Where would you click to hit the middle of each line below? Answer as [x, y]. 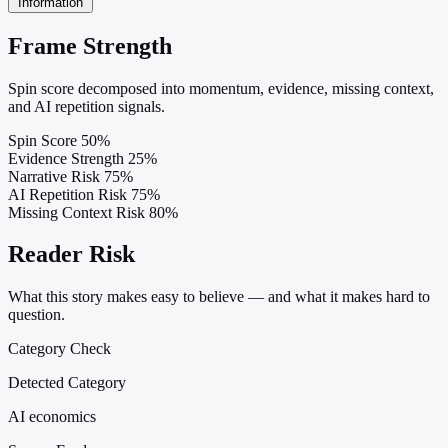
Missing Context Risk [76, 212]
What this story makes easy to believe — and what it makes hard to [219, 297]
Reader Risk [71, 254]
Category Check [59, 349]
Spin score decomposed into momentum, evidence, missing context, [221, 88]
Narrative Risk [54, 176]
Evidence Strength [66, 158]
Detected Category [67, 383]
